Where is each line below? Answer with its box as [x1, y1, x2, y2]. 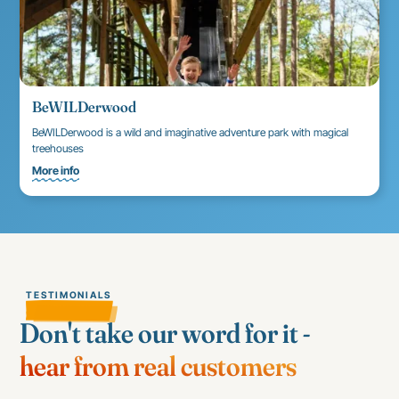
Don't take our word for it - [20, 314, 311, 350]
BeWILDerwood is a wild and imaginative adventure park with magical [32, 125, 349, 139]
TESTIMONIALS [26, 289, 112, 302]
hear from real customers [20, 347, 297, 383]
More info [32, 164, 80, 178]
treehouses [32, 141, 85, 155]
